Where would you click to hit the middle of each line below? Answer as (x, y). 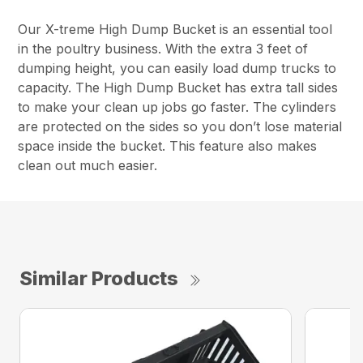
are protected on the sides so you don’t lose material (180, 127)
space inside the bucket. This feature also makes (168, 146)
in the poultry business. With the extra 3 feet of (163, 49)
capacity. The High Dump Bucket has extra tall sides (178, 88)
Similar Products (99, 279)
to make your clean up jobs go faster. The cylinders (177, 107)
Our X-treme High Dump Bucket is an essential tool (175, 30)
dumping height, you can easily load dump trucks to (177, 68)
